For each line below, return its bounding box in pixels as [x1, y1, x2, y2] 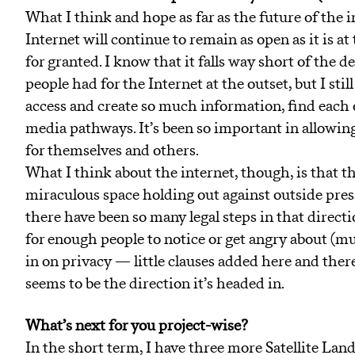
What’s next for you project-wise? [25, 315, 248, 337]
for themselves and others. [25, 139, 199, 161]
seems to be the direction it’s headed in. [25, 273, 284, 294]
